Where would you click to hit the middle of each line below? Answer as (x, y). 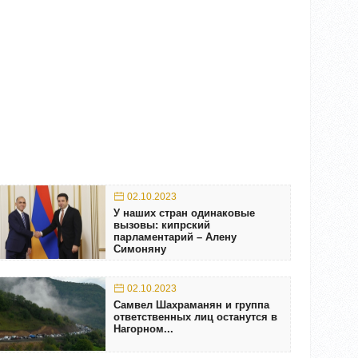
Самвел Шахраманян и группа (191, 304)
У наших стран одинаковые (184, 213)
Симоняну (139, 249)
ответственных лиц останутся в (195, 316)
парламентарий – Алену (175, 237)
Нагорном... (143, 328)
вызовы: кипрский (161, 225)
